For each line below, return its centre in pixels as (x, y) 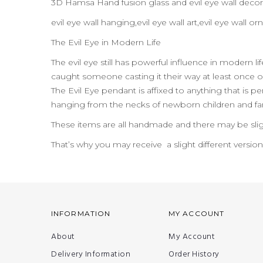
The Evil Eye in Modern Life (106, 42)
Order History (194, 254)
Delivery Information (91, 254)
